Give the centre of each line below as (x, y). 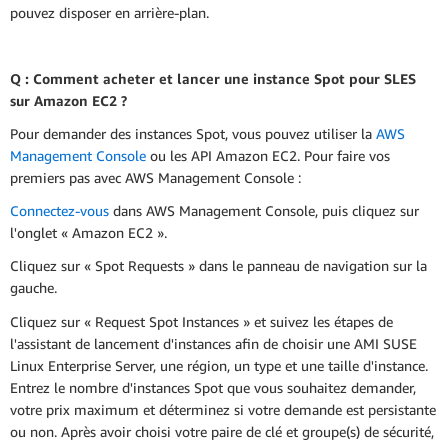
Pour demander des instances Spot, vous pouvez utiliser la (193, 134)
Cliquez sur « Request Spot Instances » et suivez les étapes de (201, 321)
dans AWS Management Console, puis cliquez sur (264, 211)
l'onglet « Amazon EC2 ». (88, 233)
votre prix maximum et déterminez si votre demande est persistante (223, 409)
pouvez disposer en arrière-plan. (109, 12)
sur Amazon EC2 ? (68, 100)
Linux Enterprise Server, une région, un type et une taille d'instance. (219, 365)
